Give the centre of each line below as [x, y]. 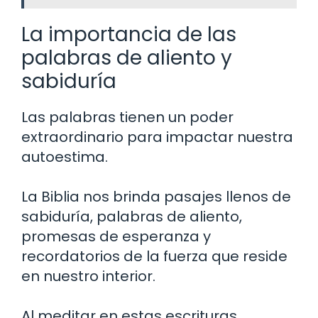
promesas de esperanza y [116, 237]
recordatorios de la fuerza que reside [154, 257]
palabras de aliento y [127, 58]
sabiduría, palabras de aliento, [132, 217]
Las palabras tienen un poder [127, 117]
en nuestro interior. [88, 276]
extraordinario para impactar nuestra [157, 137]
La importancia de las [129, 35]
